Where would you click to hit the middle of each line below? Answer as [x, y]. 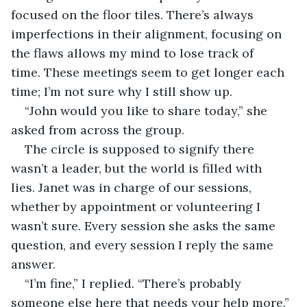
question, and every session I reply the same [144, 245]
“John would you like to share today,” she [148, 110]
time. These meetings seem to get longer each [149, 72]
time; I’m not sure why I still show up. [122, 91]
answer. [33, 264]
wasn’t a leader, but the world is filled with [138, 168]
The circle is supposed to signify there [141, 149]
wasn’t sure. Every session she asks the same [145, 225]
